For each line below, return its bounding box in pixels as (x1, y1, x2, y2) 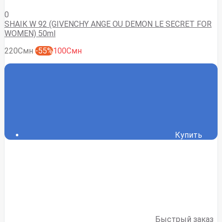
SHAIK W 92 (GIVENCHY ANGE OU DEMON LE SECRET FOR (4, 19, 212, 29)
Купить (175, 130, 202, 140)
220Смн (4, 46, 33, 55)
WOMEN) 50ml (4, 28, 55, 38)
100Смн (53, 46, 82, 55)
